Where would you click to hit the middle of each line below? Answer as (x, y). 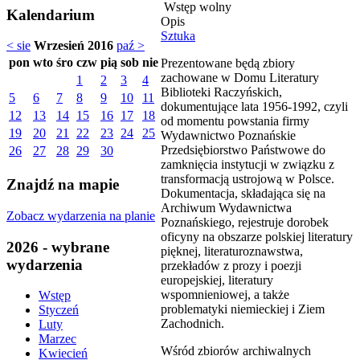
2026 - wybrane (58, 247)
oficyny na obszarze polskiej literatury (257, 236)
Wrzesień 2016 (74, 46)
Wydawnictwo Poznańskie (228, 135)
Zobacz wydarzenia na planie (81, 215)
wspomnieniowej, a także (225, 294)
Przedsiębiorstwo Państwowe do (243, 149)
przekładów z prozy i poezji (231, 265)
